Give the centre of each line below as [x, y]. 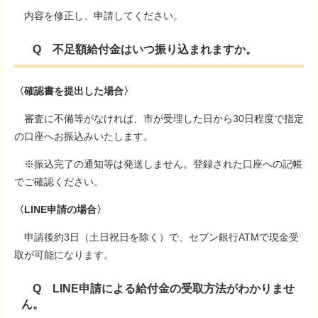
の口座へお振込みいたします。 [84, 136]
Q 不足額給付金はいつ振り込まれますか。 [145, 49]
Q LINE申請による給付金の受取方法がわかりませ [158, 289]
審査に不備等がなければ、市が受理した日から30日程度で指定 [159, 119]
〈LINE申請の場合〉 [65, 209]
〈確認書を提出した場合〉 [74, 91]
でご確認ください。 [59, 182]
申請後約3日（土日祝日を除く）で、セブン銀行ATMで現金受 [157, 237]
